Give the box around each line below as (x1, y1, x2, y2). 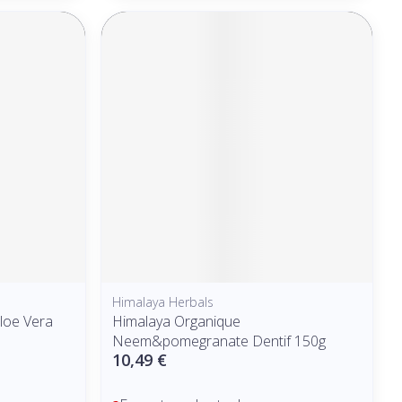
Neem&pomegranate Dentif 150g (112, 330, 327, 351)
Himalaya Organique (112, 310, 241, 331)
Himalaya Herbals (112, 293, 214, 310)
